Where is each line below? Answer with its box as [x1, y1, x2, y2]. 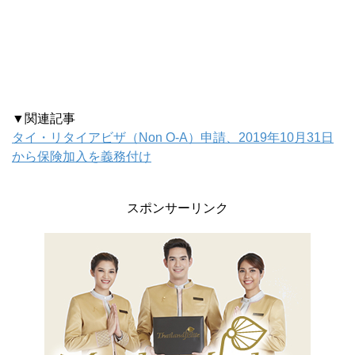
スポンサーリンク [127, 200, 228, 215]
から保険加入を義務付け [12, 149, 151, 163]
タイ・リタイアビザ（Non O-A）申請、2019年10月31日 [12, 130, 334, 144]
